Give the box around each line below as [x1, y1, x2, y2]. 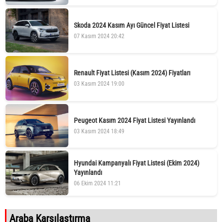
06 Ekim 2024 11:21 [73, 180, 121, 187]
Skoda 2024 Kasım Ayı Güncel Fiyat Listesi [73, 21, 189, 29]
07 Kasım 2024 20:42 [73, 32, 124, 40]
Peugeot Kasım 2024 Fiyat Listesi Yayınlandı [73, 116, 195, 125]
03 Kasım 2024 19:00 [73, 80, 124, 88]
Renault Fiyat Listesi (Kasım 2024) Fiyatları [73, 69, 190, 77]
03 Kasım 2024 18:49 [73, 128, 124, 135]
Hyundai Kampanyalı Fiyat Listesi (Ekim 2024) [73, 159, 199, 167]
